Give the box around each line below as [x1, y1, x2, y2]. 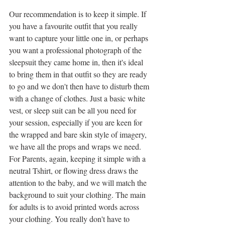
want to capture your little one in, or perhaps [9, 32, 150, 43]
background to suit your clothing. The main [9, 189, 148, 200]
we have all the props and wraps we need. [9, 141, 143, 152]
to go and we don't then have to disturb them [9, 80, 151, 91]
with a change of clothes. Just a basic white [9, 92, 147, 103]
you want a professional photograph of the [9, 44, 144, 55]
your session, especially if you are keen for [9, 117, 144, 128]
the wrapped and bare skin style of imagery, [9, 129, 149, 140]
